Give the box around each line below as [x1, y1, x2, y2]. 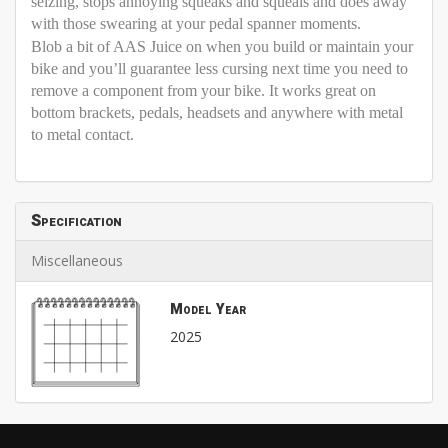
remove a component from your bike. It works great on [31, 82, 376, 100]
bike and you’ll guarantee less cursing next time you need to [31, 60, 408, 78]
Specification [31, 209, 122, 234]
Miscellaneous [31, 251, 123, 271]
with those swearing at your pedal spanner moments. [31, 15, 361, 33]
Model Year [169, 299, 246, 321]
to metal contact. [31, 126, 134, 144]
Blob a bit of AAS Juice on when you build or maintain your [31, 38, 413, 56]
